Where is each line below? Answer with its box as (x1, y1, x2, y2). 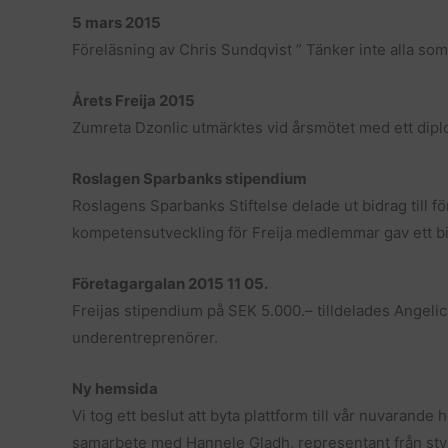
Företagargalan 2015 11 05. (72, 274, 268, 293)
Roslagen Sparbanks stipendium (72, 169, 307, 188)
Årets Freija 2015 (72, 91, 195, 110)
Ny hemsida (72, 379, 158, 398)
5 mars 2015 (72, 13, 161, 32)
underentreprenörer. (72, 328, 218, 347)
